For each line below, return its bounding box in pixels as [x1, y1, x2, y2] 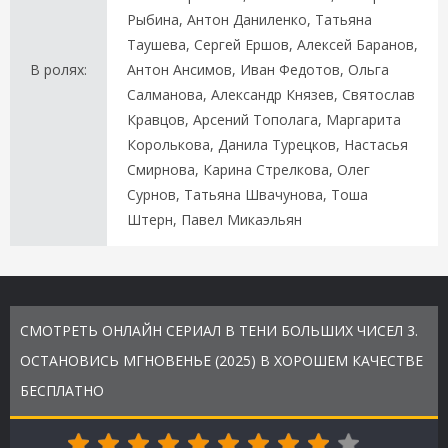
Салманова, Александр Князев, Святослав [127, 84, 415, 104]
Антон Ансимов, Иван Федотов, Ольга [127, 59, 389, 79]
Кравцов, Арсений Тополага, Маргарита [127, 109, 401, 129]
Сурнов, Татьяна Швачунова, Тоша [127, 184, 368, 204]
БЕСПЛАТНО [20, 380, 104, 400]
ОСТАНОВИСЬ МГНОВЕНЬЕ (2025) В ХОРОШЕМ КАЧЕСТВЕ [20, 350, 423, 370]
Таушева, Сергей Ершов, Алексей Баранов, [127, 34, 418, 54]
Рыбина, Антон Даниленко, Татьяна [127, 9, 372, 29]
